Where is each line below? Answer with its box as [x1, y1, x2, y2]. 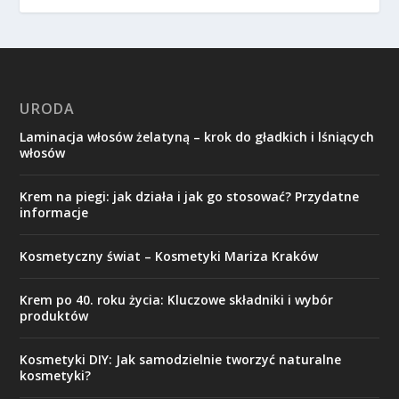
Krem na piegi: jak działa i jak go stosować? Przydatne [20, 187, 360, 205]
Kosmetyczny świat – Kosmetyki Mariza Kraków [20, 247, 319, 265]
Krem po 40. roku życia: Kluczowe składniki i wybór [20, 290, 334, 308]
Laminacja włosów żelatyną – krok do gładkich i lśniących [20, 127, 375, 145]
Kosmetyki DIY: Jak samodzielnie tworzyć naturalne [20, 350, 342, 368]
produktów [20, 306, 89, 324]
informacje [20, 203, 89, 221]
